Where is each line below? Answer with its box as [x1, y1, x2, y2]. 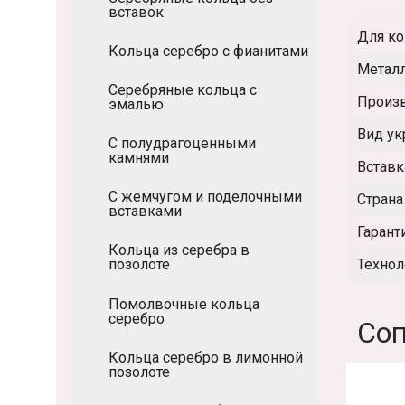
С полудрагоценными [108, 135, 256, 153]
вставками [108, 202, 182, 221]
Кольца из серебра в [108, 241, 250, 259]
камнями [108, 149, 169, 167]
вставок [108, 3, 164, 21]
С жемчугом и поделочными [108, 188, 302, 206]
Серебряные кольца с [108, 81, 257, 99]
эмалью [108, 96, 164, 113]
